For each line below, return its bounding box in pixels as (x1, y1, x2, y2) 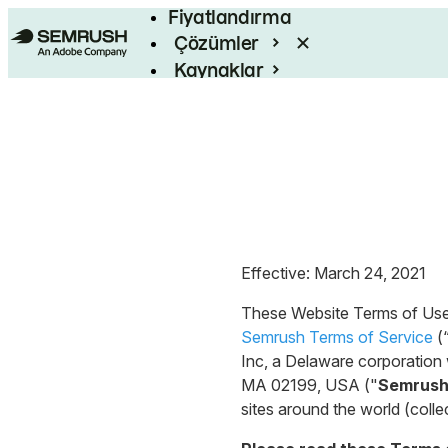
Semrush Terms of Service (240, 326, 433, 347)
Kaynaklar (174, 60, 264, 80)
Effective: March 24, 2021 (240, 262, 426, 283)
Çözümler (174, 33, 260, 53)
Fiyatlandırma (168, 7, 292, 27)
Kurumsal (168, 86, 253, 106)
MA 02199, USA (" (240, 374, 378, 395)
